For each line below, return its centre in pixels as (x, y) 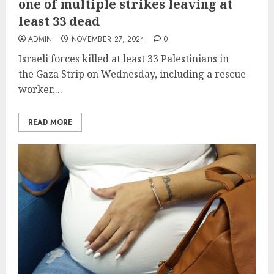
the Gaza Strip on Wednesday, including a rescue (132, 74)
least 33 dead (59, 21)
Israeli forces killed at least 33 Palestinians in (124, 58)
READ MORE (50, 122)
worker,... (40, 89)
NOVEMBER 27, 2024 (108, 39)
